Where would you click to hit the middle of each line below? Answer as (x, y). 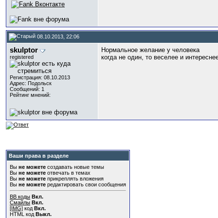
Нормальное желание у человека (150, 50)
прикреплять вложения (75, 179)
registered (22, 57)
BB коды (20, 197)
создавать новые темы (75, 167)
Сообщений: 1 (27, 89)
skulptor (24, 50)
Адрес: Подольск (31, 83)
